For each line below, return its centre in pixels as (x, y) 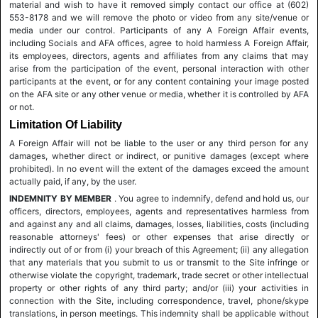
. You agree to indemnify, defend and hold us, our (210, 198)
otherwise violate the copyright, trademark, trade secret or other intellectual (159, 275)
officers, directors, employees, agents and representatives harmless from (159, 211)
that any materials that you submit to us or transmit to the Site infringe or (159, 262)
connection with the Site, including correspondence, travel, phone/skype (159, 301)
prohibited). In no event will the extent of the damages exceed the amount (159, 169)
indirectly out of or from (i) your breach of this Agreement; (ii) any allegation (159, 250)
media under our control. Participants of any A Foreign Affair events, (159, 30)
